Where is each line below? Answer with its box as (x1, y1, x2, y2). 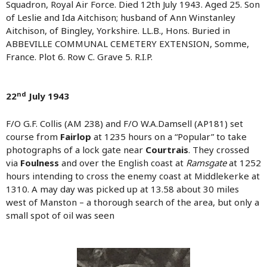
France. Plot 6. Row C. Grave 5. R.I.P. (6, 51, 153, 63)
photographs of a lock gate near (6, 144, 145, 156)
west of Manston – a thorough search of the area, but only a (6, 196, 259, 209)
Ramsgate (186, 157, 226, 169)
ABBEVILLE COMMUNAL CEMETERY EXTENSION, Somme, (6, 38, 249, 50)
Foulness (20, 157, 59, 169)
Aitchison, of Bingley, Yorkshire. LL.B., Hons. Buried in (6, 24, 230, 37)
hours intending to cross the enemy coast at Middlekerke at (6, 170, 260, 182)
